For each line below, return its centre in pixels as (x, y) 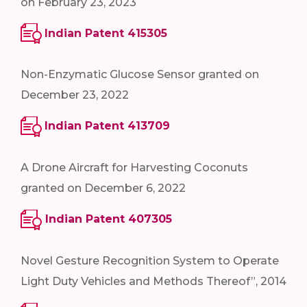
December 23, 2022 (75, 95)
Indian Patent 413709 (107, 126)
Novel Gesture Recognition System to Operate (150, 261)
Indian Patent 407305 (109, 219)
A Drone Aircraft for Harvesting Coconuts (134, 168)
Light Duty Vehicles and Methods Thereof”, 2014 (153, 282)
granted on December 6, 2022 (103, 188)
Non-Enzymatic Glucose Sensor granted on (140, 75)
